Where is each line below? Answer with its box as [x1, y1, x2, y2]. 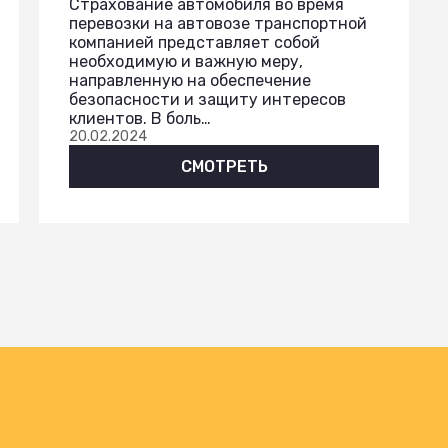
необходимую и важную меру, [69, 51, 303, 71]
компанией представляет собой [69, 32, 320, 52]
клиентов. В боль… [69, 108, 211, 128]
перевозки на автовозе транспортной [69, 13, 367, 33]
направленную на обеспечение [69, 70, 311, 90]
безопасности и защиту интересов [69, 89, 346, 109]
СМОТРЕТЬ [180, 156, 268, 176]
